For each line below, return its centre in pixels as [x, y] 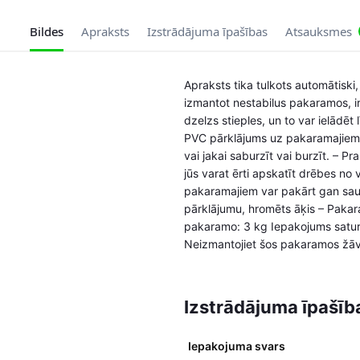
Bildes [46, 32]
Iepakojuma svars [237, 346]
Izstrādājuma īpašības [207, 32]
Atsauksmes [318, 32]
